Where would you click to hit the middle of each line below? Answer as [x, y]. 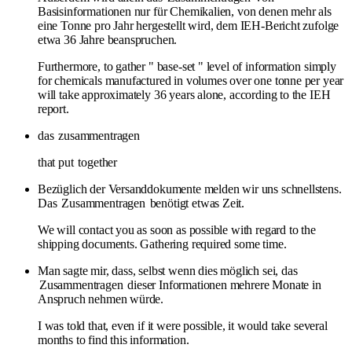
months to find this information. [114, 339]
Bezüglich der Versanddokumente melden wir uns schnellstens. [190, 189]
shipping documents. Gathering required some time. [162, 244]
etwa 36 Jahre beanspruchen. [108, 39]
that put [57, 162]
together [98, 162]
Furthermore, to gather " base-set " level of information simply [187, 66]
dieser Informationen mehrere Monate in [223, 284]
